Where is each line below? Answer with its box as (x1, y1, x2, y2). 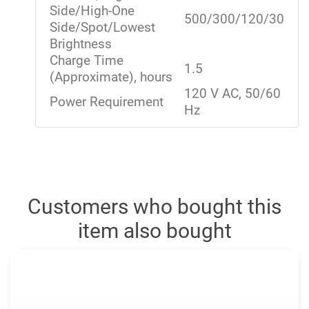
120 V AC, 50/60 (184, 86, 281, 101)
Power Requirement (50, 94, 163, 110)
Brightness (50, 36, 112, 52)
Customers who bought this (28, 194, 281, 219)
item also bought (77, 218, 232, 243)
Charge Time (50, 52, 123, 68)
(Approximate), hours (50, 69, 172, 85)
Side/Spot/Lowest (50, 19, 155, 35)
